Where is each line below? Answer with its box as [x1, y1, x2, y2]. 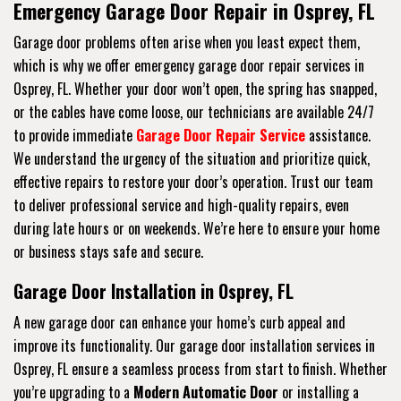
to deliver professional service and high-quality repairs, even [13, 193, 349, 216]
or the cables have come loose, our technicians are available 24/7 [13, 100, 374, 123]
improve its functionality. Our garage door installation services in [13, 334, 375, 356]
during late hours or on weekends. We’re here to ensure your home [13, 217, 380, 239]
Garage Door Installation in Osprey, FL [13, 277, 294, 304]
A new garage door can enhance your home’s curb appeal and [13, 311, 346, 333]
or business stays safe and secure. [13, 240, 203, 262]
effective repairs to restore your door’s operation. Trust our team [13, 170, 373, 192]
